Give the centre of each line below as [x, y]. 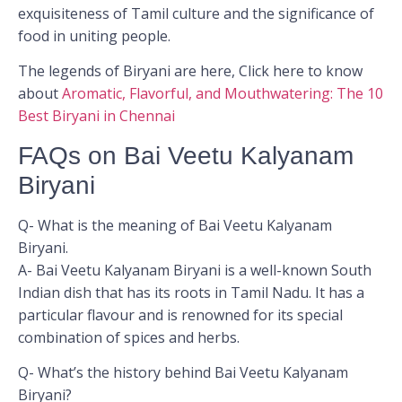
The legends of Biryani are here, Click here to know [190, 71]
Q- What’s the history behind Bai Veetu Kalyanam [183, 373]
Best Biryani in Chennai [96, 116]
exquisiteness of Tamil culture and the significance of [196, 14]
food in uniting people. [94, 36]
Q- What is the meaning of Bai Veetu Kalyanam [175, 225]
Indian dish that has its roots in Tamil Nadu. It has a [191, 292]
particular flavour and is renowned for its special [180, 315]
